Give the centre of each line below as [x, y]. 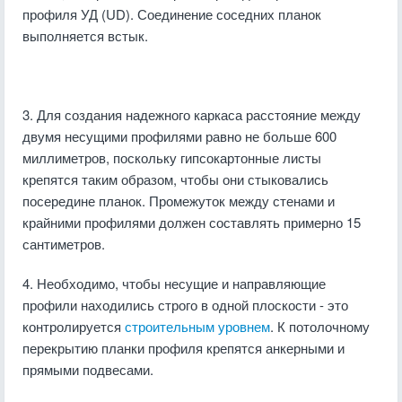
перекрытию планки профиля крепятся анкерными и [184, 348]
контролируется [74, 326]
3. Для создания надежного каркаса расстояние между [192, 114]
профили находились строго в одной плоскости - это [185, 305]
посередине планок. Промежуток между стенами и [179, 201]
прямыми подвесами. [88, 369]
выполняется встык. [85, 35]
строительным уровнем [197, 326]
